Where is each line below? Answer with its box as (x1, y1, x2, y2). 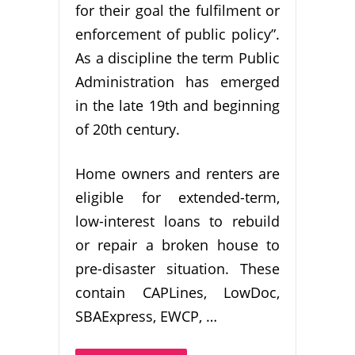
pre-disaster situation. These (75, 259, 280, 279)
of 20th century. (75, 120, 180, 139)
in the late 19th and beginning (75, 96, 280, 116)
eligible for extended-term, (75, 188, 280, 208)
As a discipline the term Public (75, 48, 280, 68)
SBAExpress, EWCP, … (75, 307, 217, 326)
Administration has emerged (75, 72, 280, 92)
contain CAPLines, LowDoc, (75, 283, 280, 303)
